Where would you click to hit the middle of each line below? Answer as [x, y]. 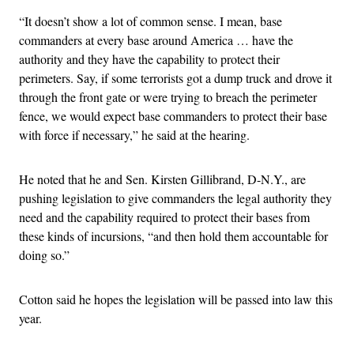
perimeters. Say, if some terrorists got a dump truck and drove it [175, 78]
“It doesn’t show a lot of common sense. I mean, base [151, 21]
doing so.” [44, 255]
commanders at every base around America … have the [156, 40]
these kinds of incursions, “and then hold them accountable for [173, 236]
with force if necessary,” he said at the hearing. [134, 135]
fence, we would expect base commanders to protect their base [173, 116]
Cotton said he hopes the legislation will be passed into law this [176, 299]
